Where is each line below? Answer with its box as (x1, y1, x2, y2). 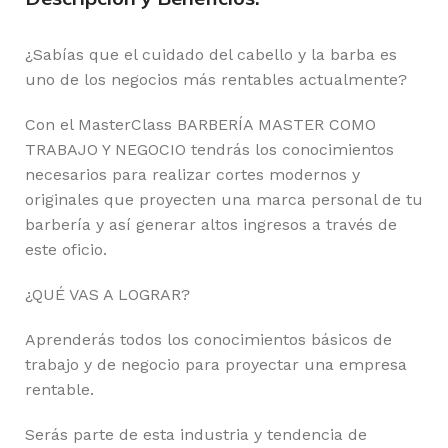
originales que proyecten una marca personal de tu (25, 189, 423, 209)
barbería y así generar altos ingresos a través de (25, 214, 397, 234)
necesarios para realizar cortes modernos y (25, 164, 360, 184)
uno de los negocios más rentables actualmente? (25, 69, 407, 89)
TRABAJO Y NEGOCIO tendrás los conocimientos (25, 139, 394, 159)
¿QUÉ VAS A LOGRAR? (25, 284, 190, 304)
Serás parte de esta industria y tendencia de (25, 424, 367, 444)
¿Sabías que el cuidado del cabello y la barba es (25, 44, 397, 64)
